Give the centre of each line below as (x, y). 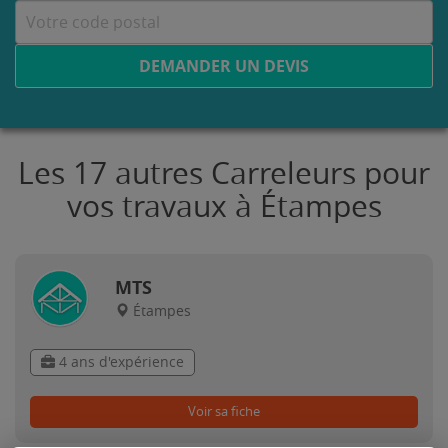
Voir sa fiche (224, 411)
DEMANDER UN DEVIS (224, 66)
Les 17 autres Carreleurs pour (224, 174)
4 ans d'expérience (119, 362)
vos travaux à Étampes (224, 207)
